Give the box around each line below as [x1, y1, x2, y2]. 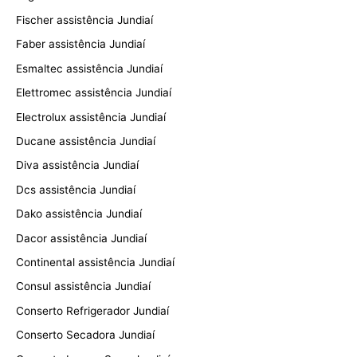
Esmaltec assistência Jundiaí [16, 61, 163, 75]
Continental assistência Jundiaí [16, 255, 175, 269]
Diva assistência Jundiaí [16, 159, 139, 172]
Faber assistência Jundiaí [16, 37, 145, 51]
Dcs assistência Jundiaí [16, 182, 135, 196]
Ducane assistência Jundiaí [16, 134, 155, 147]
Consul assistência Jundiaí [16, 280, 151, 293]
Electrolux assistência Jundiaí [16, 110, 166, 124]
